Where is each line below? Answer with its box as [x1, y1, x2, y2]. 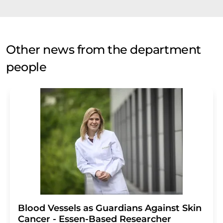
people [6, 60, 47, 74]
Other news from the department [6, 42, 201, 57]
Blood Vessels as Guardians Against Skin [18, 203, 202, 214]
